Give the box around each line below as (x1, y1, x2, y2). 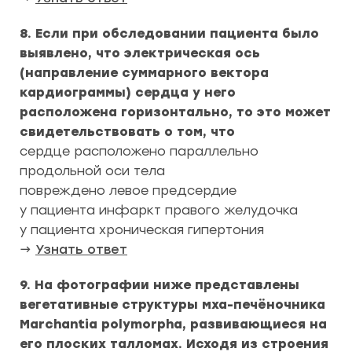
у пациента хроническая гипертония (20, 222, 264, 237)
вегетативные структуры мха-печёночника (20, 297, 325, 312)
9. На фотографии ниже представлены (20, 277, 299, 292)
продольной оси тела (20, 163, 165, 178)
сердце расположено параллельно (20, 144, 258, 159)
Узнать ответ (35, 242, 127, 257)
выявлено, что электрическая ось (20, 46, 260, 60)
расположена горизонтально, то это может (20, 104, 331, 119)
